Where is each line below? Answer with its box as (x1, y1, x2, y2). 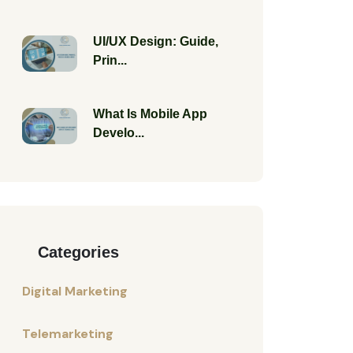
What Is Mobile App (93, 107, 207, 121)
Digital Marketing (22, 283, 128, 299)
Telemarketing (22, 325, 113, 342)
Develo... (93, 126, 144, 139)
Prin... (93, 54, 127, 67)
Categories (38, 243, 119, 261)
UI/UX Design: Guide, (93, 35, 218, 48)
